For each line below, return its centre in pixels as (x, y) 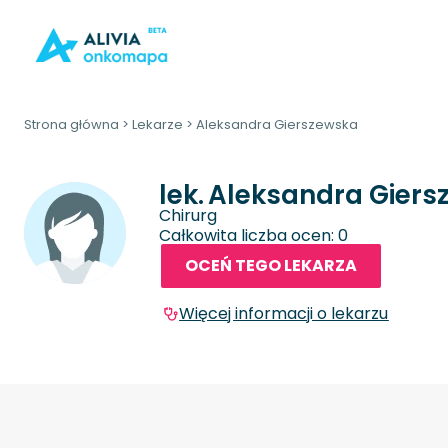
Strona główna (71, 124)
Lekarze (157, 124)
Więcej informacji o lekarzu (284, 314)
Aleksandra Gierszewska (277, 124)
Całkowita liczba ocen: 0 (254, 235)
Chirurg (188, 215)
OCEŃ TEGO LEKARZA (271, 266)
